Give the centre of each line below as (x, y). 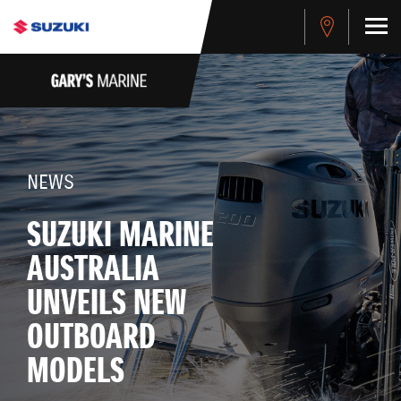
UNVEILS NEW (107, 305)
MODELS (76, 373)
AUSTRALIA (93, 271)
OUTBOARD (91, 339)
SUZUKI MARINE (120, 237)
